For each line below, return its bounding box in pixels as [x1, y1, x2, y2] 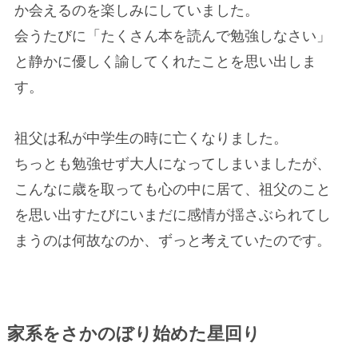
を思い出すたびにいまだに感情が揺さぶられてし [14, 206, 331, 223]
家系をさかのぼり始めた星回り [6, 324, 261, 344]
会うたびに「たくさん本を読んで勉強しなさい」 [14, 27, 331, 44]
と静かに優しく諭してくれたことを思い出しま [14, 53, 316, 70]
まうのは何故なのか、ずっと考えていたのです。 [14, 232, 331, 249]
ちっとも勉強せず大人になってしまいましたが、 [14, 155, 331, 172]
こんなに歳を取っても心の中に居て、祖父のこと [14, 181, 331, 197]
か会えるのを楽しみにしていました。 [14, 2, 259, 18]
